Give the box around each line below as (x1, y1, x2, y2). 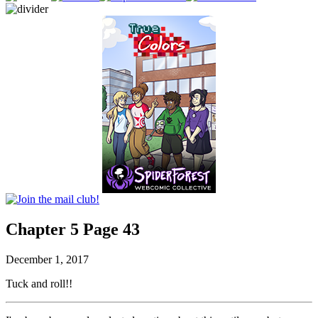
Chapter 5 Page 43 (6, 219, 140, 238)
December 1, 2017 (6, 253, 89, 265)
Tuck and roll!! (6, 277, 72, 290)
